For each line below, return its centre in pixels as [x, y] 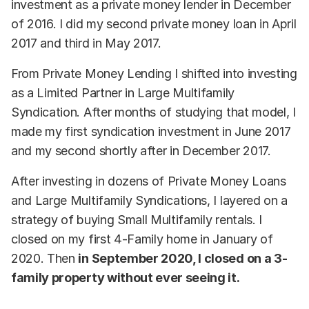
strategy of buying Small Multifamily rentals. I [137, 220]
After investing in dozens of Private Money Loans [149, 181]
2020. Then [45, 259]
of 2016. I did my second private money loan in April [154, 24]
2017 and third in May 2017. [86, 43]
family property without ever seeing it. [126, 278]
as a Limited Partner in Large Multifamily [123, 93]
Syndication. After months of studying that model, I [153, 112]
